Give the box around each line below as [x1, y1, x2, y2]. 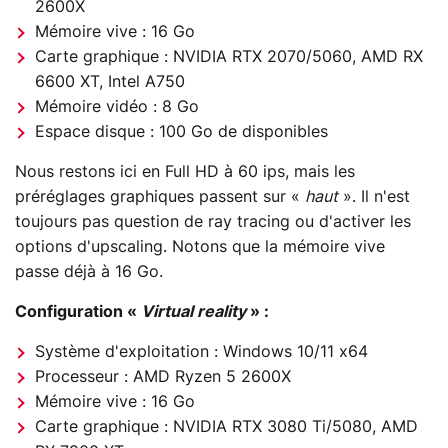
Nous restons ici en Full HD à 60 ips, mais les [15, 163, 355, 180]
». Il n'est [338, 188, 410, 205]
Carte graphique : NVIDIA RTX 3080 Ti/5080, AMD [35, 418, 418, 435]
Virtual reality [141, 303, 250, 320]
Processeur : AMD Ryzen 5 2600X [35, 368, 291, 385]
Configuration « [15, 303, 141, 320]
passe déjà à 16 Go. [15, 263, 163, 280]
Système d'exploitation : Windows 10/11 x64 [35, 343, 368, 360]
